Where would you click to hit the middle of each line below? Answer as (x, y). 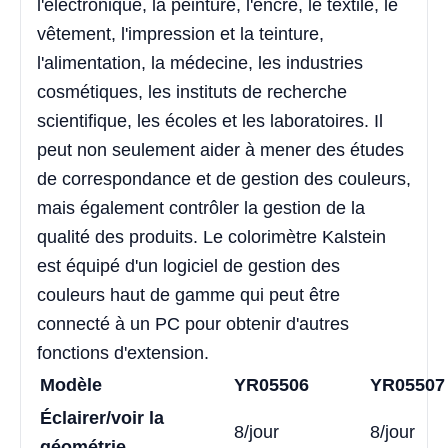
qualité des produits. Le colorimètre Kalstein (211, 236)
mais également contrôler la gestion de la (201, 207)
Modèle (71, 384)
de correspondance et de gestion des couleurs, (224, 178)
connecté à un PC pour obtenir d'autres (193, 323)
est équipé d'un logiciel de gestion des (188, 265)
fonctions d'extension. (123, 352)
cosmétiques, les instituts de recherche (192, 91)
